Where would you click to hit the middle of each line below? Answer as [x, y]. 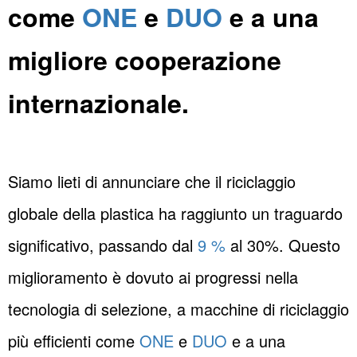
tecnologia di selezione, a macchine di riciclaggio [178, 309]
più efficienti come [74, 341]
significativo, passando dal [103, 245]
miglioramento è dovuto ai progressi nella [153, 277]
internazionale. [98, 103]
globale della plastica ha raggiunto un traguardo [175, 214]
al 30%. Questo [283, 245]
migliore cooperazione [145, 60]
